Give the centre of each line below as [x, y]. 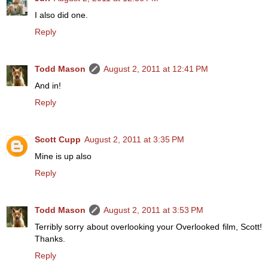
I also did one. [61, 15]
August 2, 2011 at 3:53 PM [153, 210]
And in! [48, 86]
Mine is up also [63, 156]
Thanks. [50, 239]
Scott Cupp [58, 140]
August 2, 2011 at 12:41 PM [156, 69]
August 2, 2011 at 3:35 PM [134, 140]
